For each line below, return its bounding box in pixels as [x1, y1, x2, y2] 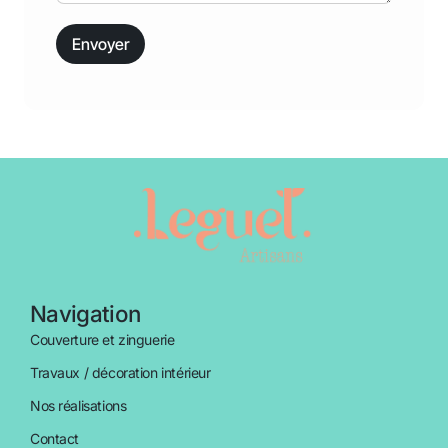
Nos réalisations [30, 396, 127, 414]
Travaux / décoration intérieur [30, 363, 211, 381]
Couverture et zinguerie [30, 330, 175, 348]
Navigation [30, 299, 141, 327]
